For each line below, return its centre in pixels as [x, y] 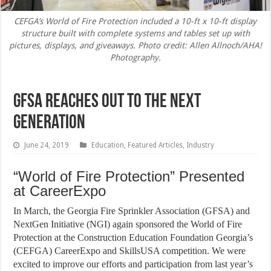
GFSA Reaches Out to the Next [107, 103]
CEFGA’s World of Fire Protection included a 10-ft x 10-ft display [135, 21]
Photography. [135, 58]
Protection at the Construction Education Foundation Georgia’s [133, 238]
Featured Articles [155, 145]
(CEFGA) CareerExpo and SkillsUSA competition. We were [130, 251]
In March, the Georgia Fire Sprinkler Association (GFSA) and [132, 211]
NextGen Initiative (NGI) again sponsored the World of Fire [128, 224]
